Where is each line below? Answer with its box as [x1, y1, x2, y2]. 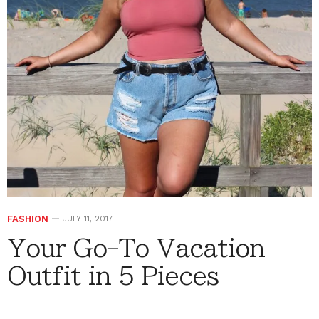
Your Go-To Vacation [7, 235, 265, 260]
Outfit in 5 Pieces [7, 263, 219, 288]
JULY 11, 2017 [63, 214, 113, 224]
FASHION [7, 213, 48, 224]
